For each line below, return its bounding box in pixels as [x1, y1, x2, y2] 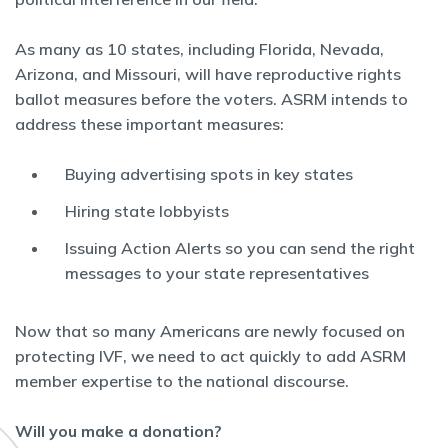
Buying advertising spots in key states [65, 164, 357, 184]
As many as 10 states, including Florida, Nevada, [15, 39, 384, 59]
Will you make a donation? [15, 421, 226, 441]
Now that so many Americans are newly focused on [15, 321, 405, 341]
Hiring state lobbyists [65, 201, 233, 221]
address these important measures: [15, 114, 288, 134]
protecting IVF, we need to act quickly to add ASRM [15, 346, 406, 366]
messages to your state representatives [65, 263, 373, 283]
